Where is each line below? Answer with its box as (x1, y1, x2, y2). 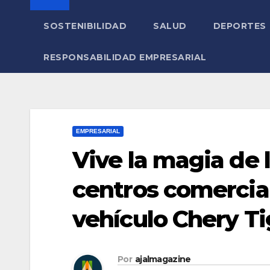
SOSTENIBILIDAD (43, 20, 127, 32)
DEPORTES (213, 20, 266, 32)
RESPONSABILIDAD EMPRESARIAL (43, 52, 207, 63)
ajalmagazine (134, 253, 191, 265)
